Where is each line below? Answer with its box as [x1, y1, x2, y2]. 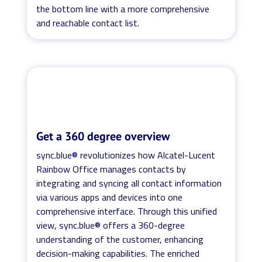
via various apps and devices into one [36, 189, 183, 204]
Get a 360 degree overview [36, 128, 170, 144]
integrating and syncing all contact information [36, 175, 222, 190]
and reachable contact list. [36, 15, 140, 30]
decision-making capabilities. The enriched [36, 246, 200, 260]
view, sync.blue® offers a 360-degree [36, 218, 185, 232]
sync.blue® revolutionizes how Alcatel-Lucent [36, 147, 216, 162]
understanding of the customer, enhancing [36, 232, 204, 246]
